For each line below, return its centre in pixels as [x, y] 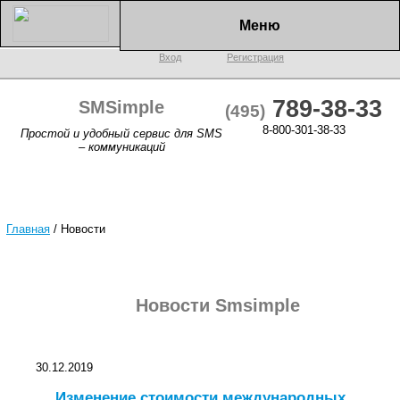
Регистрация [255, 57]
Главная [28, 229]
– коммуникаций [121, 146]
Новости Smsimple [218, 305]
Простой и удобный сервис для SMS [121, 133]
